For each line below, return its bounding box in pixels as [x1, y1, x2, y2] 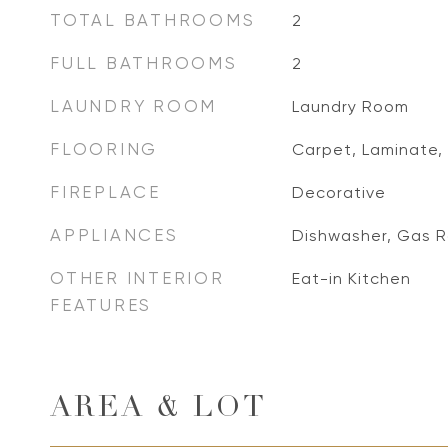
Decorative [291, 183, 386, 202]
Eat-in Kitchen [291, 269, 411, 288]
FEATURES [50, 295, 152, 315]
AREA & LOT [50, 395, 267, 424]
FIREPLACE [50, 182, 161, 202]
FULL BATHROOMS [50, 53, 238, 73]
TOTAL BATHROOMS [50, 10, 256, 30]
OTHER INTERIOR [50, 268, 225, 288]
